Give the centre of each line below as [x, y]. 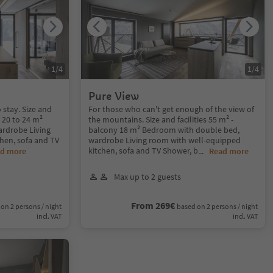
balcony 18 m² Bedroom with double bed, [164, 129]
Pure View [114, 96]
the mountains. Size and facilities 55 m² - [161, 119]
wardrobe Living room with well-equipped [165, 140]
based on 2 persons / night [217, 206]
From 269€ [153, 205]
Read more [229, 151]
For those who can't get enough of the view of [172, 109]
